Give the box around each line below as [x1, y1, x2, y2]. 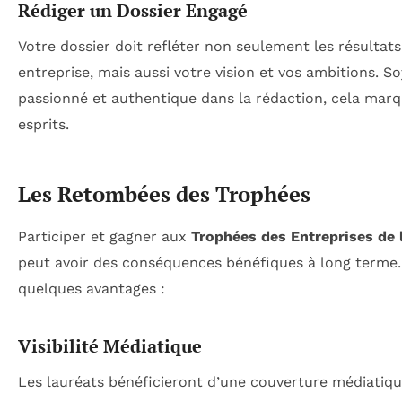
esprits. [18, 115, 69, 133]
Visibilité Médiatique [18, 333, 202, 358]
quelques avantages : [18, 279, 165, 297]
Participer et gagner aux [18, 227, 191, 245]
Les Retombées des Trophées [18, 179, 310, 208]
